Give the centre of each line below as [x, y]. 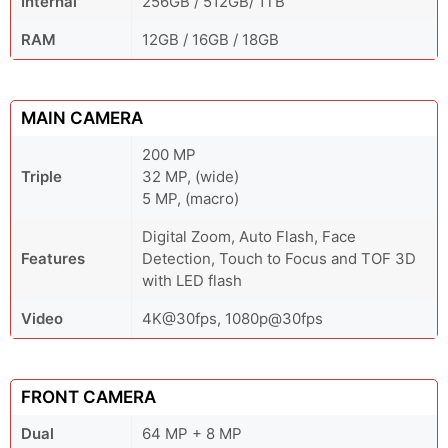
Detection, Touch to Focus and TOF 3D [279, 258]
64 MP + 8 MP [192, 433]
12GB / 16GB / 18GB [210, 39]
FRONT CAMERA [88, 397]
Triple [41, 176]
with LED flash [192, 280]
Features [53, 258]
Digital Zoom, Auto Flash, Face [249, 236]
